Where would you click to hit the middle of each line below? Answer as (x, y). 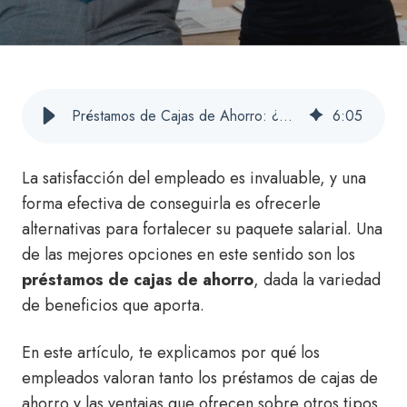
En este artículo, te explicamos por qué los (171, 353)
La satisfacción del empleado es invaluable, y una (194, 179)
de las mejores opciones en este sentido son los (189, 255)
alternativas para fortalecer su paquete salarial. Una (202, 229)
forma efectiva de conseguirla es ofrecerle (171, 204)
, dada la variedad (317, 280)
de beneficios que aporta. (113, 306)
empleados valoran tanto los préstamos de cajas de (200, 378)
